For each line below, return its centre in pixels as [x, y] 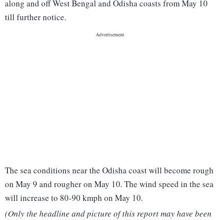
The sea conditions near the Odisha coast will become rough [109, 170]
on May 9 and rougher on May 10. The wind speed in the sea [109, 184]
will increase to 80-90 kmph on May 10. [74, 198]
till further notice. [36, 17]
